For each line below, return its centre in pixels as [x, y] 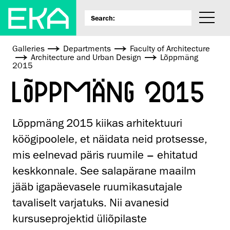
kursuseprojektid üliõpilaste [80, 219]
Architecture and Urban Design [86, 58]
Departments [87, 49]
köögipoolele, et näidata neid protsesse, [110, 139]
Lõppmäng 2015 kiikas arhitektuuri [97, 123]
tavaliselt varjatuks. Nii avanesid [91, 203]
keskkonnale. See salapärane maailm [104, 171]
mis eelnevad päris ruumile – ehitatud [105, 155]
